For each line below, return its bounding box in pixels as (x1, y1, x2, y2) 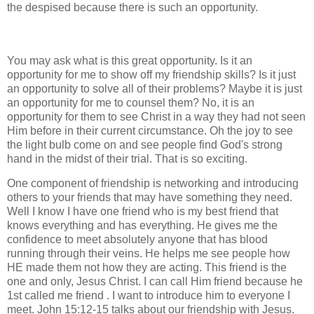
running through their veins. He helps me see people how (7, 247, 290, 260)
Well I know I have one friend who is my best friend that (7, 205, 278, 218)
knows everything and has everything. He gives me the (7, 219, 278, 232)
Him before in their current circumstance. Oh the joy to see (7, 124, 293, 137)
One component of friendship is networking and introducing (7, 177, 299, 190)
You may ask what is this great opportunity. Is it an (7, 54, 252, 67)
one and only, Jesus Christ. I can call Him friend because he (7, 275, 303, 288)
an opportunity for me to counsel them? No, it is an (7, 96, 254, 109)
